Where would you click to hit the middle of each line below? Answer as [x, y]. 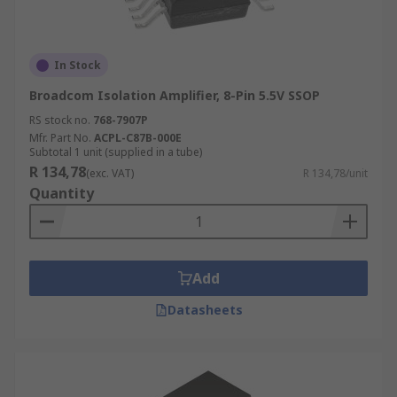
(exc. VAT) [110, 173]
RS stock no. [60, 120]
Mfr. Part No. [60, 138]
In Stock [78, 65]
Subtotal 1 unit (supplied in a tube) [116, 152]
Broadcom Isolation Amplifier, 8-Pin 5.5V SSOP [175, 95]
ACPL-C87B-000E [138, 138]
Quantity [62, 193]
